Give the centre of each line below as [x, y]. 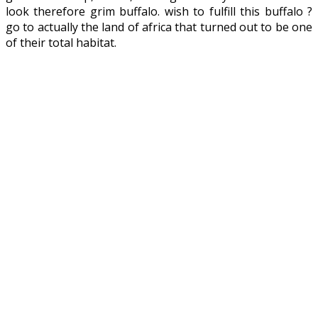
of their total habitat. [61, 42]
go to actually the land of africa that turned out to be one [159, 27]
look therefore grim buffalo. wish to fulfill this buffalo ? [159, 11]
